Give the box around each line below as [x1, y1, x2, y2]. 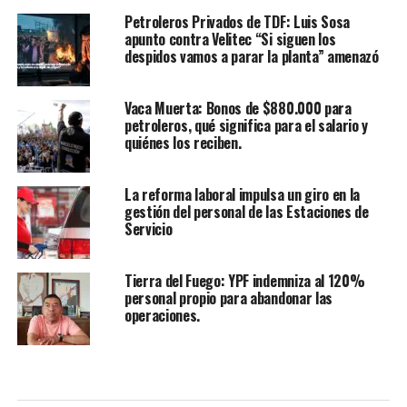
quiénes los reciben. [124, 132, 242, 154]
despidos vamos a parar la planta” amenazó [124, 45, 379, 67]
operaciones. [124, 304, 201, 326]
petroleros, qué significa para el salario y [124, 114, 369, 136]
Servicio [124, 218, 173, 240]
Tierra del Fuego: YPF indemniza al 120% [124, 270, 365, 292]
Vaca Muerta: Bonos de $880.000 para [124, 97, 352, 119]
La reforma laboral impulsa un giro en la [124, 184, 361, 205]
